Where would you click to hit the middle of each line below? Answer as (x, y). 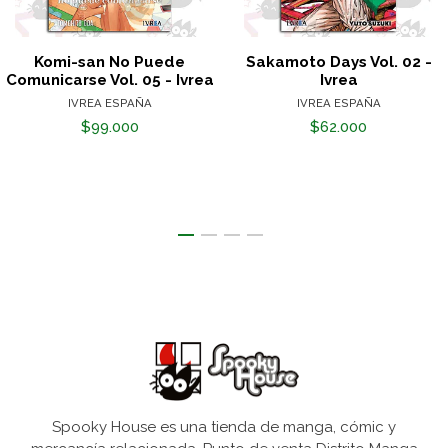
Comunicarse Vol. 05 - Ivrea (109, 80)
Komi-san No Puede (109, 62)
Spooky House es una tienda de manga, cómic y (224, 427)
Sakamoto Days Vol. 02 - (338, 62)
